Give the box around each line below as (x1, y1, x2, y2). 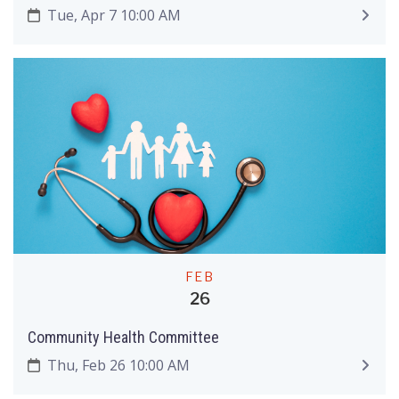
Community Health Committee (28, 327, 219, 346)
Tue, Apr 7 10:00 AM (43, 4, 181, 25)
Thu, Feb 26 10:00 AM (43, 355, 190, 376)
